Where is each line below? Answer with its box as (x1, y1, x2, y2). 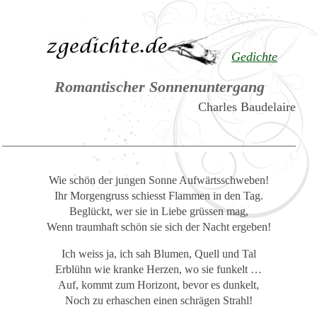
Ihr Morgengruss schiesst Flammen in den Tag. (54, 190, 263, 202)
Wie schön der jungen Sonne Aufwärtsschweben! (48, 174, 269, 187)
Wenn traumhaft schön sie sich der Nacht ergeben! (46, 221, 271, 234)
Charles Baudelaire (197, 100, 296, 115)
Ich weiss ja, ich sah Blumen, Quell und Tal (61, 247, 256, 260)
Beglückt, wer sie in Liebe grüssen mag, (69, 205, 248, 218)
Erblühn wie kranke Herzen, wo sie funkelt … (55, 263, 262, 275)
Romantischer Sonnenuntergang (54, 78, 265, 96)
